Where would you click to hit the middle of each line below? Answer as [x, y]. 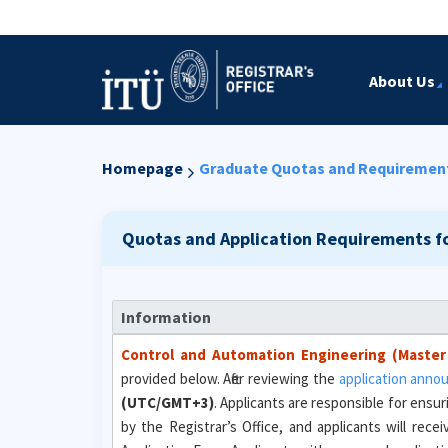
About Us [402, 81]
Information [165, 316]
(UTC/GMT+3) [167, 402]
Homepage [142, 168]
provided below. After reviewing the [230, 378]
